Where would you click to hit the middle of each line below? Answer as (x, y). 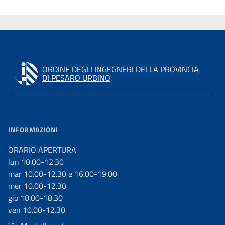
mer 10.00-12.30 (37, 186)
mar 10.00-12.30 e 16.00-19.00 (63, 174)
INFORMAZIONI (33, 129)
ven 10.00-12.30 (37, 210)
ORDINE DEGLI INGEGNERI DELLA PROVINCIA (121, 69)
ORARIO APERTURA (42, 149)
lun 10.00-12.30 (36, 161)
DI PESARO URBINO (76, 78)
